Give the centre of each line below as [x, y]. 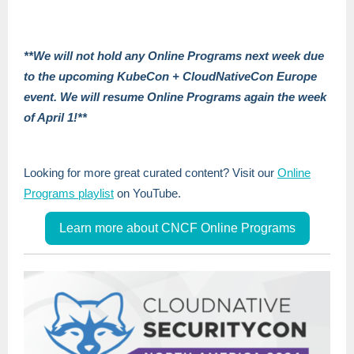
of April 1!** [55, 117]
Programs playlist [69, 193]
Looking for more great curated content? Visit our [151, 173]
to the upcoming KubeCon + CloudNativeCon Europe [170, 76]
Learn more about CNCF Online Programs [177, 228]
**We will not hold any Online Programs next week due [174, 56]
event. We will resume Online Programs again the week [175, 97]
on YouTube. [147, 193]
